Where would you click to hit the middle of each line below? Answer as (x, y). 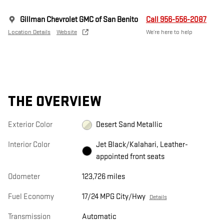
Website (67, 32)
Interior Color (29, 145)
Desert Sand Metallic (129, 125)
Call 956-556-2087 (176, 20)
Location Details (29, 32)
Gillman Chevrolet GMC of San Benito (79, 20)
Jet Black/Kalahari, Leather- (142, 145)
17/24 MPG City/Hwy (113, 197)
